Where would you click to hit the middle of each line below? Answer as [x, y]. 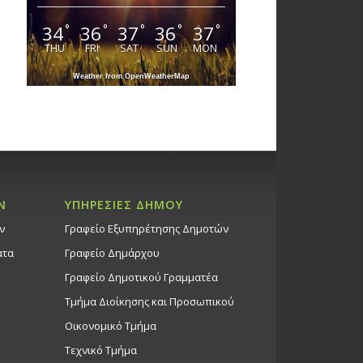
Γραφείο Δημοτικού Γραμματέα [141, 277]
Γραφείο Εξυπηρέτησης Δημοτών [146, 228]
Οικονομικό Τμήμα [110, 325]
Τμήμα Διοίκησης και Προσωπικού [149, 301]
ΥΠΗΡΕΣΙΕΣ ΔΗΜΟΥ [124, 204]
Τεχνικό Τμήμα [100, 350]
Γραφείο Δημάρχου [112, 252]
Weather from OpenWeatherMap [131, 77]
